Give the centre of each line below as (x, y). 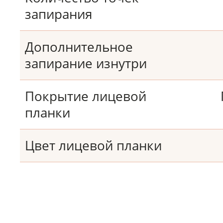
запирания (58, 14)
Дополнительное (79, 47)
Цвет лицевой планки (93, 145)
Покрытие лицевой (86, 96)
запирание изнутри (86, 63)
